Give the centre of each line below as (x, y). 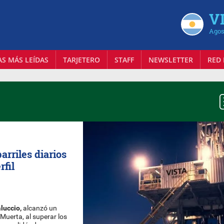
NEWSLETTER (170, 59)
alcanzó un (39, 208)
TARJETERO (81, 59)
